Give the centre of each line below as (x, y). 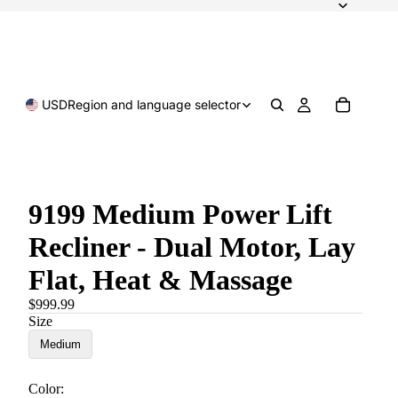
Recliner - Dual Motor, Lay (192, 247)
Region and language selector (154, 104)
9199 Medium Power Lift (180, 214)
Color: (46, 389)
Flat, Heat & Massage (160, 280)
